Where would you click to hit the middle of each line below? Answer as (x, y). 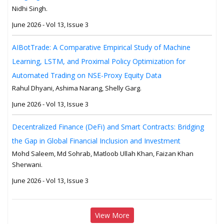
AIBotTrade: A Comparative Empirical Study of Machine (101, 47)
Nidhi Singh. (30, 8)
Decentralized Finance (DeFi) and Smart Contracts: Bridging (108, 126)
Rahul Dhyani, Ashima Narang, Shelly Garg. (77, 88)
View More (112, 215)
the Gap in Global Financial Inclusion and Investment (96, 140)
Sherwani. (27, 164)
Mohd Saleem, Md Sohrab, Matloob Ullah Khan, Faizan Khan (103, 153)
